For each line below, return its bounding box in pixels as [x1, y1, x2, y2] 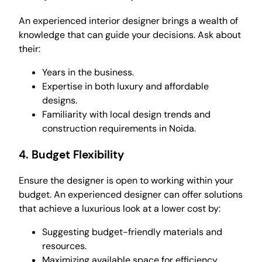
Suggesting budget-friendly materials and [42, 226, 222, 239]
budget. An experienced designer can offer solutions [19, 188, 243, 201]
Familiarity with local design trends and [42, 108, 211, 120]
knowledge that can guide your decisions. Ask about [19, 28, 241, 41]
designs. [42, 94, 77, 106]
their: [19, 42, 40, 55]
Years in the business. [42, 65, 134, 78]
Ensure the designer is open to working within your [19, 174, 233, 187]
